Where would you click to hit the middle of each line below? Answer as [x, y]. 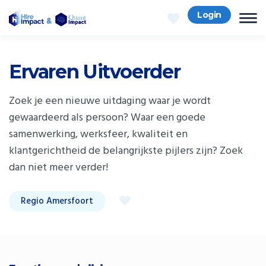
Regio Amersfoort [57, 201]
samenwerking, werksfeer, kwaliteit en [98, 134]
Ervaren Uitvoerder [95, 72]
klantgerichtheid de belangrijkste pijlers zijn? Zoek [126, 151]
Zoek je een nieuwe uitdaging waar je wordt [110, 101]
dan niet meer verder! [58, 168]
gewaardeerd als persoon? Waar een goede [107, 118]
